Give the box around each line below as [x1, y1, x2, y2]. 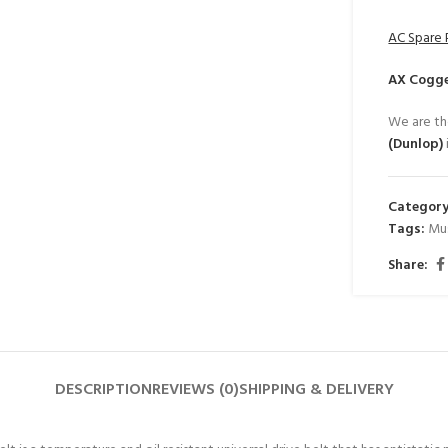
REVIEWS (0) [151, 377, 239, 403]
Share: [388, 253, 429, 277]
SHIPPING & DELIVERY [238, 377, 394, 403]
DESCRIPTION [54, 377, 152, 403]
